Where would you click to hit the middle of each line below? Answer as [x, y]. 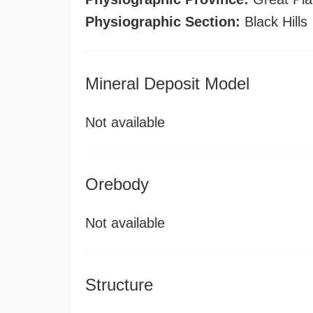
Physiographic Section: [163, 22]
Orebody [117, 184]
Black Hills [274, 22]
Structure [119, 285]
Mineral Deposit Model [167, 83]
